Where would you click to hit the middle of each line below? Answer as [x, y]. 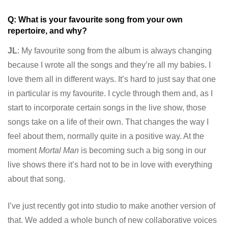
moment [23, 151]
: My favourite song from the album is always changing [115, 51]
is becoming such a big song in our [142, 151]
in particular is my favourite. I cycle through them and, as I [110, 94]
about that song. [36, 179]
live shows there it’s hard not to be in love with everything [110, 165]
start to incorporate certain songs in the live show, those [107, 108]
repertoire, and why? [47, 31]
